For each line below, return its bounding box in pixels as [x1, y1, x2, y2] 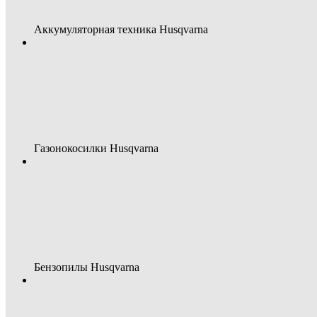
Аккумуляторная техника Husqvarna [34, 23, 208, 35]
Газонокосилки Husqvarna [34, 142, 158, 154]
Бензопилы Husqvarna [34, 261, 139, 273]
